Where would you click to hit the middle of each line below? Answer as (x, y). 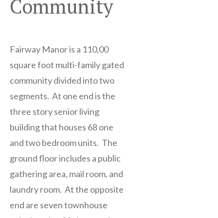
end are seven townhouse (59, 205)
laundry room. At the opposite (67, 190)
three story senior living (54, 112)
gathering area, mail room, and (66, 174)
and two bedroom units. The (64, 143)
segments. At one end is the (63, 96)
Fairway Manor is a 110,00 (59, 49)
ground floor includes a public (65, 158)
